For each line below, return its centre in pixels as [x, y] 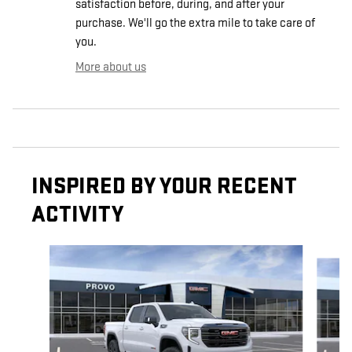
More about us [111, 67]
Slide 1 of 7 [38, 253]
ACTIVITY [77, 214]
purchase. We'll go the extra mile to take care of [195, 23]
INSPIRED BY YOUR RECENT [164, 186]
